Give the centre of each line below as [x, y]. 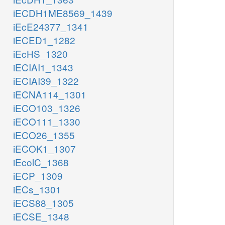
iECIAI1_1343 [43, 67]
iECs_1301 [37, 189]
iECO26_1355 [44, 135]
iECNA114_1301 [50, 94]
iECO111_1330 [47, 122]
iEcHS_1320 [40, 54]
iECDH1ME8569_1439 [63, 13]
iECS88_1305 [43, 203]
